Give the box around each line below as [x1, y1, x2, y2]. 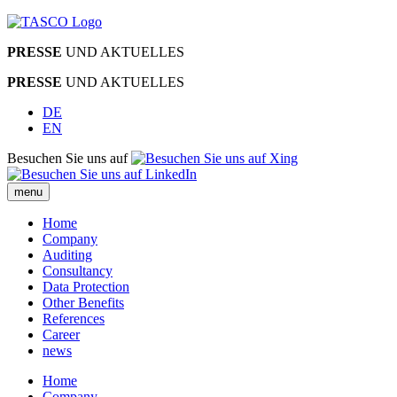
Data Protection [43, 279, 129, 294]
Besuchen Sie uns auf [7, 151, 131, 166]
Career [43, 327, 80, 342]
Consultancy [43, 263, 113, 278]
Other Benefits [43, 295, 124, 310]
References [43, 311, 105, 326]
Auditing [43, 247, 92, 262]
